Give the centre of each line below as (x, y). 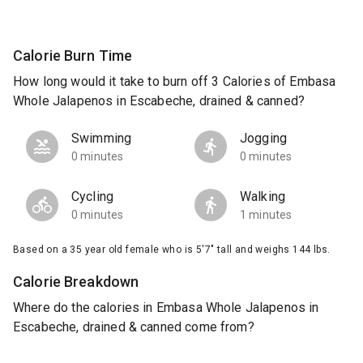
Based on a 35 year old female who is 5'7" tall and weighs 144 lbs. (172, 250)
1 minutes (266, 215)
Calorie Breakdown (76, 282)
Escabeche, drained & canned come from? (134, 327)
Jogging (264, 139)
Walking (263, 197)
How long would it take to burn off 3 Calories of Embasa (175, 82)
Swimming (102, 139)
